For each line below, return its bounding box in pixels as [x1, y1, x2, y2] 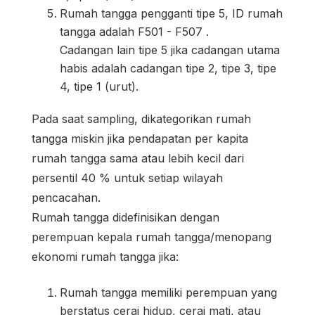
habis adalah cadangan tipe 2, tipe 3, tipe [60, 60, 276, 75]
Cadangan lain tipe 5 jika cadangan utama [60, 42, 280, 57]
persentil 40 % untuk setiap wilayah [32, 170, 223, 185]
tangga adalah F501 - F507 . [60, 24, 209, 39]
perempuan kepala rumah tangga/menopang [32, 229, 271, 244]
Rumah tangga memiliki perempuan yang [60, 285, 277, 300]
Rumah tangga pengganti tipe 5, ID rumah [60, 6, 283, 20]
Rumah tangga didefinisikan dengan [32, 210, 219, 224]
